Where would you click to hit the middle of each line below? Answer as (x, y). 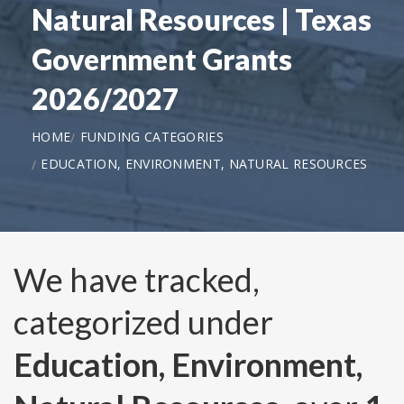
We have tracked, (137, 280)
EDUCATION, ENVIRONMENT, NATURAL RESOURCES (204, 163)
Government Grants (162, 59)
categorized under (143, 322)
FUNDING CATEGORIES (151, 136)
